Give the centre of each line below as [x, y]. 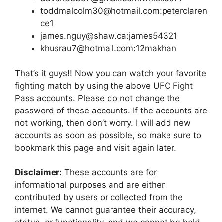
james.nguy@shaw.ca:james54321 [109, 36]
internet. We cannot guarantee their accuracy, [106, 210]
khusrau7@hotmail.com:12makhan [108, 48]
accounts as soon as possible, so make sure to [108, 135]
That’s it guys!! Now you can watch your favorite [111, 73]
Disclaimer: [38, 173]
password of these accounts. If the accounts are [111, 110]
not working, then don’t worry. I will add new [103, 123]
